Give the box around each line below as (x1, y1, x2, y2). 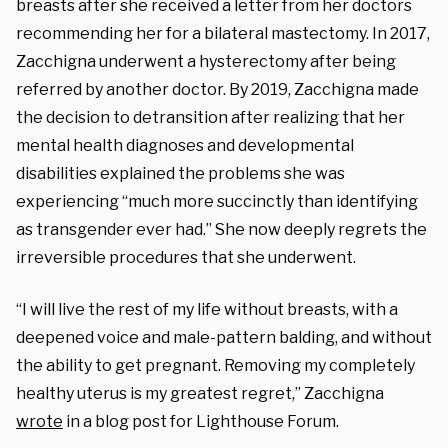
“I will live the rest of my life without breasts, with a (16, 299, 398, 319)
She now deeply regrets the (212, 219, 427, 239)
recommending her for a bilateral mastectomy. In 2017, (16, 23, 430, 43)
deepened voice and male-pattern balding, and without (16, 327, 432, 347)
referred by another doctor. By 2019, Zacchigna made (16, 79, 419, 99)
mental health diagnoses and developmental (16, 135, 354, 155)
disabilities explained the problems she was (16, 163, 345, 183)
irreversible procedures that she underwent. (16, 247, 356, 267)
